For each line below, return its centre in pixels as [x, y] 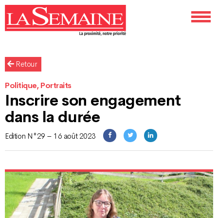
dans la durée [53, 117]
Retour [25, 64]
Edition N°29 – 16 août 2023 [50, 136]
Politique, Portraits [38, 86]
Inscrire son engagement [93, 100]
